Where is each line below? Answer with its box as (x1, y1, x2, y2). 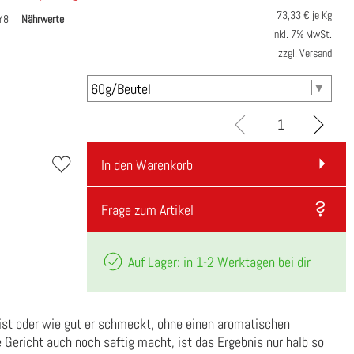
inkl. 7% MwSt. (272, 27, 332, 42)
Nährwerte (21, 12, 64, 27)
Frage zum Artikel (100, 201, 194, 220)
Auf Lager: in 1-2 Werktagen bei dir (124, 252, 311, 271)
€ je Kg (301, 8, 332, 23)
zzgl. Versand (278, 46, 332, 61)
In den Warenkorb (100, 156, 193, 175)
